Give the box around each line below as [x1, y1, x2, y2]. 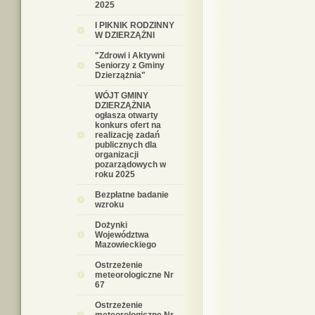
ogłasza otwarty [95, 110, 158, 120]
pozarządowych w [95, 160, 166, 169]
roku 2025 [95, 169, 135, 179]
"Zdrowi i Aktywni [95, 51, 165, 60]
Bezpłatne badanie [95, 190, 169, 200]
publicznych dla [95, 140, 157, 150]
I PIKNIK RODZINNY [95, 20, 174, 30]
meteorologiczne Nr [95, 270, 174, 280]
